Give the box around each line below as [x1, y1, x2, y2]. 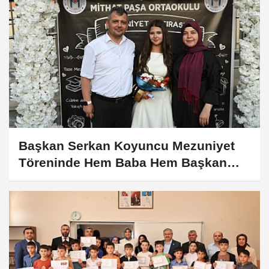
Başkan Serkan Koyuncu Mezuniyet [19, 138, 235, 153]
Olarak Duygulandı [19, 172, 131, 186]
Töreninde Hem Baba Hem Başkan [19, 155, 227, 169]
